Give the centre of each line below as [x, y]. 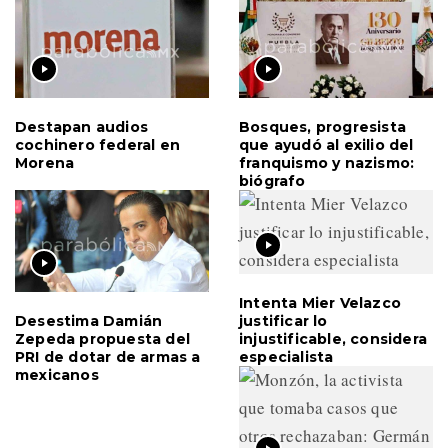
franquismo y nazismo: [327, 163]
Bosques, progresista [322, 127]
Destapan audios [81, 127]
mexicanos [57, 374]
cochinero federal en [97, 145]
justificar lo [283, 321]
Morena [45, 163]
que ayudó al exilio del [326, 145]
